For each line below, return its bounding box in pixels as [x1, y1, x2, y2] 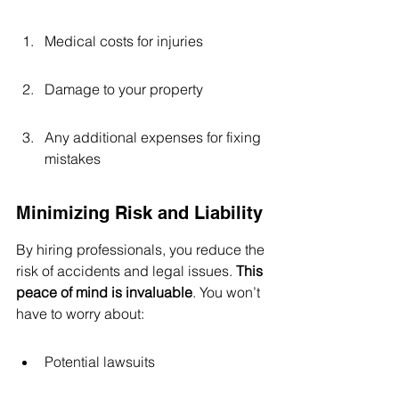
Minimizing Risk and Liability [16, 202, 263, 224]
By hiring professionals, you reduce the [16, 240, 268, 258]
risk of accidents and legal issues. [16, 262, 236, 280]
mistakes [45, 150, 101, 167]
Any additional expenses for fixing [45, 128, 265, 146]
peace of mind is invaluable [16, 283, 192, 301]
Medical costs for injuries [45, 32, 203, 50]
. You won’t [192, 283, 264, 301]
